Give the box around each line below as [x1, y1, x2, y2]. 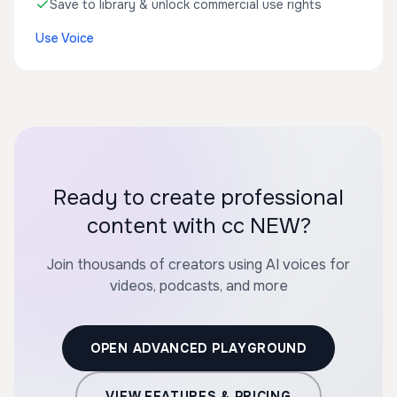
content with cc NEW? [86, 213, 311, 239]
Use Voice [35, 30, 94, 46]
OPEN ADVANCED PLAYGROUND [90, 340, 307, 356]
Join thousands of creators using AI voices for [47, 255, 350, 274]
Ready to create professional [53, 184, 344, 211]
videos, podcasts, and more [109, 276, 288, 295]
